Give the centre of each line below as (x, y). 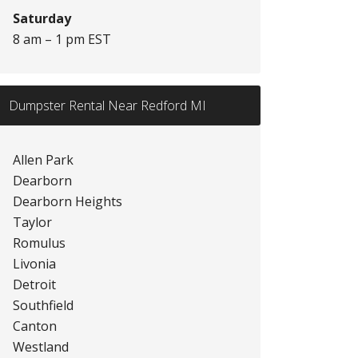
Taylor (32, 222)
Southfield (43, 305)
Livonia (34, 264)
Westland (41, 347)
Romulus (39, 243)
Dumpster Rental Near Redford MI (107, 105)
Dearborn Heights (68, 201)
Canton (35, 326)
